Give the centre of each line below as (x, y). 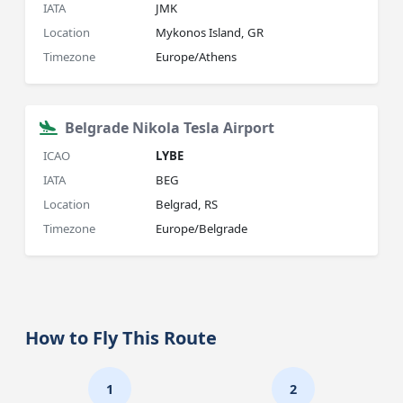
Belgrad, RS (187, 204)
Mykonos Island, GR (210, 32)
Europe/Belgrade (202, 228)
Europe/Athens (197, 57)
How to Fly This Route (121, 338)
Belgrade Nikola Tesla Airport (170, 128)
